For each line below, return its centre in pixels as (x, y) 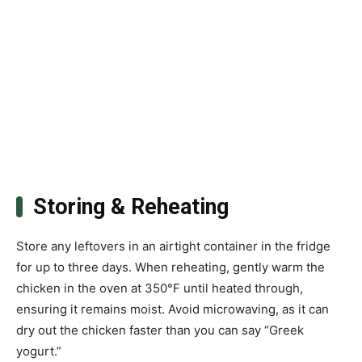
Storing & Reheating (130, 207)
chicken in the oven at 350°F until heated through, (160, 288)
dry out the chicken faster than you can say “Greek (160, 330)
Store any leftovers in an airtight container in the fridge (173, 246)
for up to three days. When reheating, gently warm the (170, 267)
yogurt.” (39, 351)
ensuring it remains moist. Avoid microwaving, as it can (173, 309)
